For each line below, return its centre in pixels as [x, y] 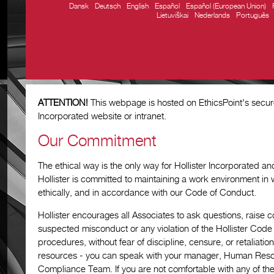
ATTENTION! [63, 103]
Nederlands [212, 16]
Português [253, 16]
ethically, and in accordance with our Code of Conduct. [147, 193]
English [138, 6]
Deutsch [108, 6]
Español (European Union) [226, 6]
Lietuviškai [172, 16]
